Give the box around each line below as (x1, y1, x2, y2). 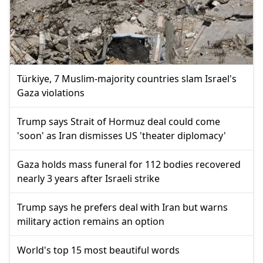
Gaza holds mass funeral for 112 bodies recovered (17, 157, 241, 171)
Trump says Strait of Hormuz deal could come (17, 114, 220, 128)
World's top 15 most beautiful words (17, 243, 180, 257)
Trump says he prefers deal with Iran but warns (17, 200, 228, 214)
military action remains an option (17, 214, 164, 228)
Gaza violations (17, 86, 85, 99)
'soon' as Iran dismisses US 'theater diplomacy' (17, 129, 226, 142)
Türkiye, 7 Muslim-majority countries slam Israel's (17, 72, 237, 85)
